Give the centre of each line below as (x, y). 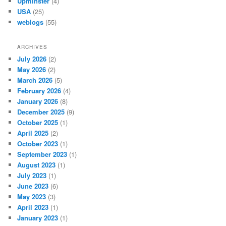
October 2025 (38, 122)
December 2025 (41, 111)
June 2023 (33, 186)
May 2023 (32, 196)
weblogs (31, 22)
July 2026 (32, 59)
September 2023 (42, 154)
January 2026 (38, 101)
